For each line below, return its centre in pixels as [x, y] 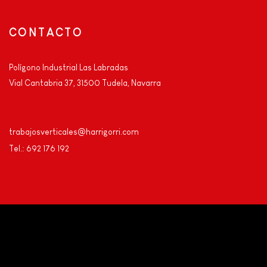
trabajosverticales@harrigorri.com [74, 132]
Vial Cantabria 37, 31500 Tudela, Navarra [85, 83]
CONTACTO [46, 33]
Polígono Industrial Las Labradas [69, 68]
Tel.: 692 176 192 [39, 149]
